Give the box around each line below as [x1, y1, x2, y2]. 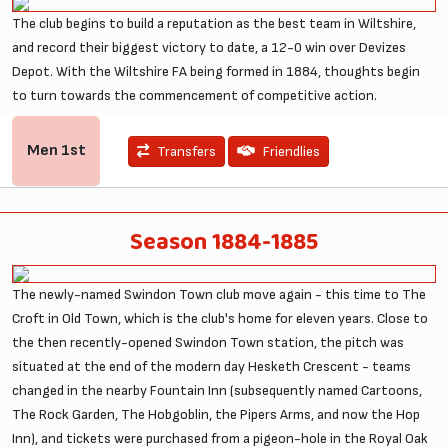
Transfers [157, 142, 216, 160]
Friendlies [263, 142, 320, 160]
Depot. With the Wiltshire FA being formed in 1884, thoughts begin [12, 62, 420, 80]
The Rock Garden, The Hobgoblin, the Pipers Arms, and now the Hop [12, 405, 420, 423]
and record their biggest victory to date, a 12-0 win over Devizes [12, 38, 406, 56]
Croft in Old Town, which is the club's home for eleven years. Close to [12, 309, 428, 327]
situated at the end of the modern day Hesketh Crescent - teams [12, 357, 411, 375]
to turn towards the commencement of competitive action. [12, 86, 377, 104]
